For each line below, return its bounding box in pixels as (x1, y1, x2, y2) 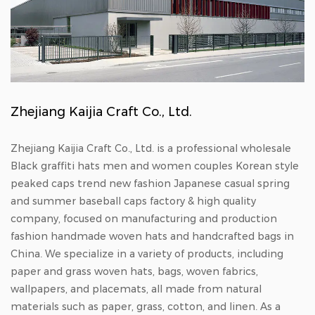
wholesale (240, 141, 291, 155)
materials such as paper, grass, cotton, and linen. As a (11, 300, 281, 313)
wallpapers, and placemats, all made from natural (11, 282, 262, 295)
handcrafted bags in (192, 229, 294, 243)
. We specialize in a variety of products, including (40, 247, 283, 260)
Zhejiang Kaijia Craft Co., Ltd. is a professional (11, 141, 240, 155)
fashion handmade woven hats (11, 229, 167, 243)
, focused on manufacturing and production (58, 212, 277, 225)
